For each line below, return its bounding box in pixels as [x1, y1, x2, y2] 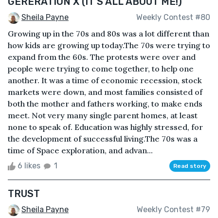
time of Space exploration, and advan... [8, 145, 153, 155]
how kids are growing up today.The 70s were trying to [8, 40, 210, 50]
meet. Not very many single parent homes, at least [8, 110, 198, 120]
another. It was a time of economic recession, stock [8, 75, 202, 85]
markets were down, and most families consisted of [8, 87, 202, 97]
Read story [173, 162, 206, 169]
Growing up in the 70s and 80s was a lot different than [8, 28, 209, 38]
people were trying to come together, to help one [8, 63, 194, 73]
